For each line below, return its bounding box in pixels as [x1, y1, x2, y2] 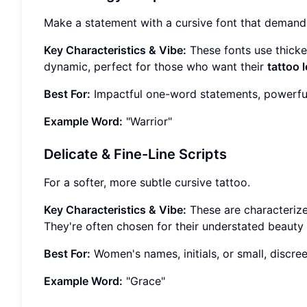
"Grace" [123, 274, 165, 288]
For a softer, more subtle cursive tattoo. [44, 175, 250, 190]
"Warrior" [123, 114, 172, 129]
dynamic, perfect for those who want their [44, 60, 267, 74]
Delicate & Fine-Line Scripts [44, 146, 227, 163]
